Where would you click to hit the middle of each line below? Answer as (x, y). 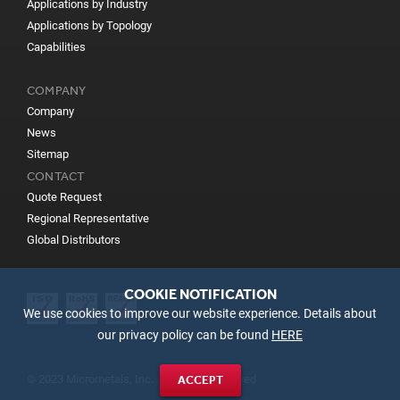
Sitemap (48, 154)
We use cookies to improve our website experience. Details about (200, 314)
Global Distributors (74, 240)
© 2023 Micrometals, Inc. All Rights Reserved (142, 379)
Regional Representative (88, 218)
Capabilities (56, 47)
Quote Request (64, 197)
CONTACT (56, 176)
